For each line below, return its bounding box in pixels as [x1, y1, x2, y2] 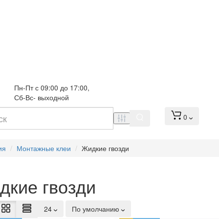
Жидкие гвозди [82, 143, 129, 153]
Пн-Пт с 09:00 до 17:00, [14, 83, 91, 92]
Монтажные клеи [17, 143, 71, 153]
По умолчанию [71, 204, 121, 214]
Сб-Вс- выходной [14, 92, 69, 102]
